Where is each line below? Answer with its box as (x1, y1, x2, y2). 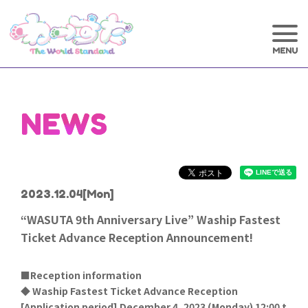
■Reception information (21, 268, 142, 282)
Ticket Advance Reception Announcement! (21, 229, 253, 245)
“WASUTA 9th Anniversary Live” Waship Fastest (21, 211, 280, 228)
